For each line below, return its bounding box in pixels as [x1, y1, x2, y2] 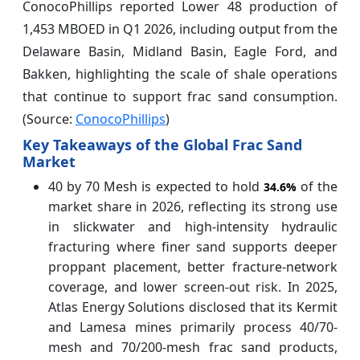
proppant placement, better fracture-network [48, 257, 337, 276]
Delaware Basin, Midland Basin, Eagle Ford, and [22, 42, 337, 60]
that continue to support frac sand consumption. [22, 87, 337, 105]
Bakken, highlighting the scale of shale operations [22, 64, 337, 83]
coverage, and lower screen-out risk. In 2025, [48, 277, 337, 296]
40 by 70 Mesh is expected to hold [48, 177, 264, 195]
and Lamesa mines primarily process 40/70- [48, 317, 337, 336]
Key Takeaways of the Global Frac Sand [22, 134, 302, 154]
